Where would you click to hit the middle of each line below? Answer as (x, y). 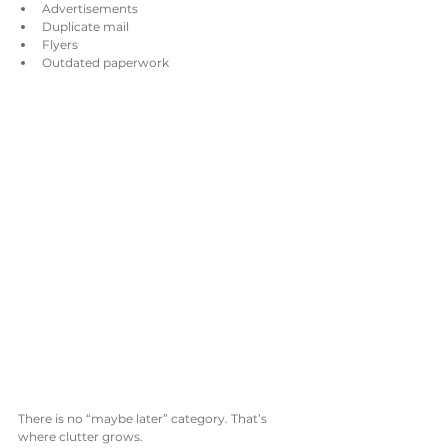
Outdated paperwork (105, 63)
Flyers (60, 45)
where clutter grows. (80, 437)
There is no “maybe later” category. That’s (144, 419)
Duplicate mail (85, 27)
